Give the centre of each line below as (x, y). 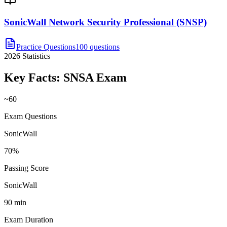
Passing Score (26, 168)
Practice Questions (46, 47)
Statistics (35, 56)
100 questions (98, 47)
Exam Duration (29, 219)
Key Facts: (34, 77)
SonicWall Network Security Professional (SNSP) (105, 22)
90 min (15, 202)
